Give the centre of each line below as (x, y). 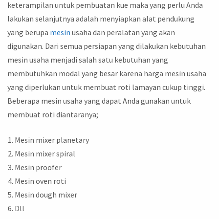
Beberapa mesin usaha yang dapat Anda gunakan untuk (99, 101)
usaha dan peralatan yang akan (123, 33)
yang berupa (29, 33)
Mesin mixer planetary (52, 140)
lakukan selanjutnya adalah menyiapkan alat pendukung (101, 19)
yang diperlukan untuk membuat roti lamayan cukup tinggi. (106, 87)
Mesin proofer (38, 167)
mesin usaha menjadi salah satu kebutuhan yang (88, 60)
